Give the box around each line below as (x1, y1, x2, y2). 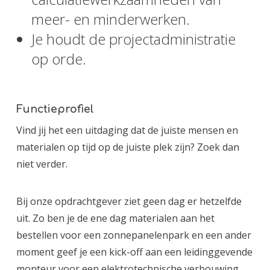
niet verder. (16, 157, 70, 171)
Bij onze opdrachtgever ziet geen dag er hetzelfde (16, 195, 242, 208)
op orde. (31, 49, 86, 69)
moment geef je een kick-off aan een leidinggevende (16, 245, 253, 259)
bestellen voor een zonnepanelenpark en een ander (16, 228, 251, 242)
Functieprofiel (16, 103, 94, 115)
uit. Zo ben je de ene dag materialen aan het (16, 212, 215, 225)
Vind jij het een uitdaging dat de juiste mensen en (16, 124, 238, 137)
